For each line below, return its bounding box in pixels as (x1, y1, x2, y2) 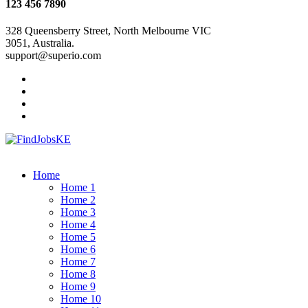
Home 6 (60, 243, 96, 255)
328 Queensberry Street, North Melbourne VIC (5, 24, 211, 36)
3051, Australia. (5, 36, 74, 49)
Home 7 (60, 255, 96, 267)
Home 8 (60, 267, 96, 280)
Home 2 (60, 193, 96, 206)
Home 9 (60, 280, 96, 292)
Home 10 (60, 292, 101, 305)
